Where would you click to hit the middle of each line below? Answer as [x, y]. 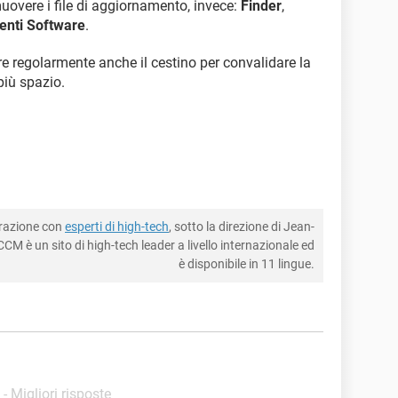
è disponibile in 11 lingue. [247, 264]
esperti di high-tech [117, 227]
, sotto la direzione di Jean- [242, 227]
